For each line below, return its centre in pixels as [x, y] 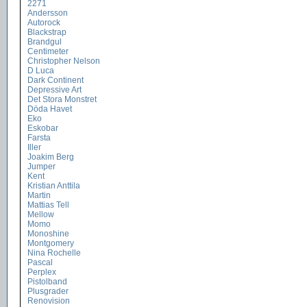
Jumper [41, 167]
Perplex [42, 272]
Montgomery [51, 243]
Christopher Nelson [64, 61]
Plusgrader [48, 291]
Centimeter [48, 51]
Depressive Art [54, 90]
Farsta [39, 138]
